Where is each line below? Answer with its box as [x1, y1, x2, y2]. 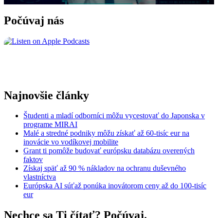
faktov [23, 155, 43, 164]
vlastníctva [23, 173, 56, 182]
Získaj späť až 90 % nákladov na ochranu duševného [23, 164, 186, 173]
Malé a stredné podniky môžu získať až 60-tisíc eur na [23, 129, 189, 138]
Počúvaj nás [4, 14, 64, 27]
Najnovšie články [4, 89, 89, 102]
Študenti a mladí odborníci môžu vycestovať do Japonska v [23, 111, 205, 120]
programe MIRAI [23, 120, 77, 129]
